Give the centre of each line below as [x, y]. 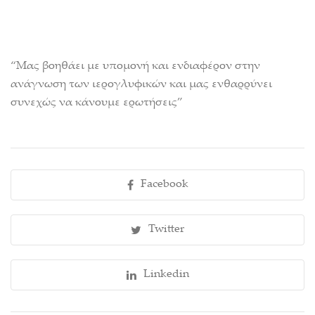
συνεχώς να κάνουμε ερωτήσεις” [97, 103]
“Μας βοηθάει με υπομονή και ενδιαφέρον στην [135, 66]
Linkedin [166, 275]
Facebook [164, 185]
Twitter [166, 230]
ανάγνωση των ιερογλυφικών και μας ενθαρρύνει [141, 85]
